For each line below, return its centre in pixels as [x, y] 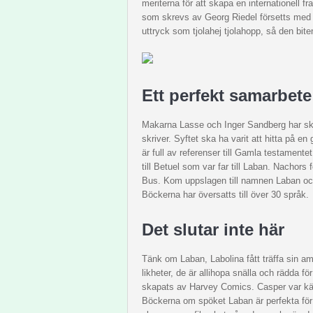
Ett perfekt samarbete [227, 95]
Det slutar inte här [213, 230]
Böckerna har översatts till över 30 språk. [225, 195]
